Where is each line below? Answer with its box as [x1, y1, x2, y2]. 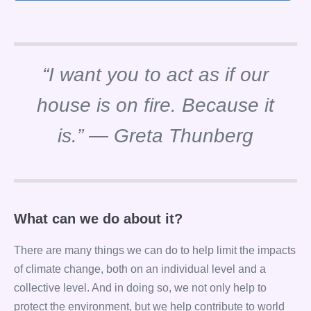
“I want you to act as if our [42, 64, 269, 85]
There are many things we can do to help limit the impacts [14, 244, 296, 256]
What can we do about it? [14, 211, 183, 226]
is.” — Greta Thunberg [58, 125, 253, 146]
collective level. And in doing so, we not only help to [14, 282, 267, 294]
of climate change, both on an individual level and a [14, 263, 266, 275]
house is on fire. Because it [37, 94, 274, 116]
